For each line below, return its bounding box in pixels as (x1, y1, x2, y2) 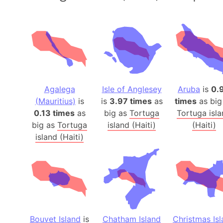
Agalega (44, 84, 75, 95)
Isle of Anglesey (102, 84, 162, 95)
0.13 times (33, 108, 75, 118)
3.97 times (109, 96, 152, 107)
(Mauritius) (35, 96, 76, 107)
